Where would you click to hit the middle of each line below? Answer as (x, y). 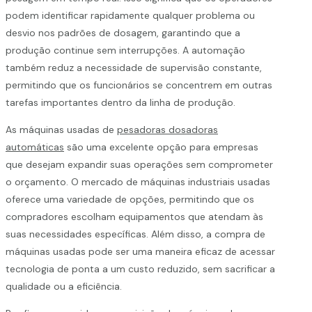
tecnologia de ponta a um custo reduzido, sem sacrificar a (140, 268)
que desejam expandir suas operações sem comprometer (139, 164)
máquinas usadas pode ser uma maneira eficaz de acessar (140, 251)
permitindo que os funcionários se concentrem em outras (139, 85)
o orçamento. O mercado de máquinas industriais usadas (138, 181)
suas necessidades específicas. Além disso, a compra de (135, 234)
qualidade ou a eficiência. (64, 286)
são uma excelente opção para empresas (161, 147)
